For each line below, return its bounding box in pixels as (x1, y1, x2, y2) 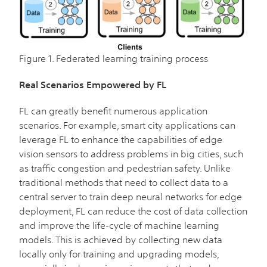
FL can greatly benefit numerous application (19, 104, 207, 117)
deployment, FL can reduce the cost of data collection (19, 204, 247, 217)
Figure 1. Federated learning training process (19, 52, 208, 64)
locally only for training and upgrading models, (19, 247, 219, 260)
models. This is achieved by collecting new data (19, 233, 222, 246)
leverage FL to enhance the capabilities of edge (19, 133, 222, 145)
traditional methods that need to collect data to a (19, 176, 228, 188)
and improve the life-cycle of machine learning (19, 219, 219, 231)
